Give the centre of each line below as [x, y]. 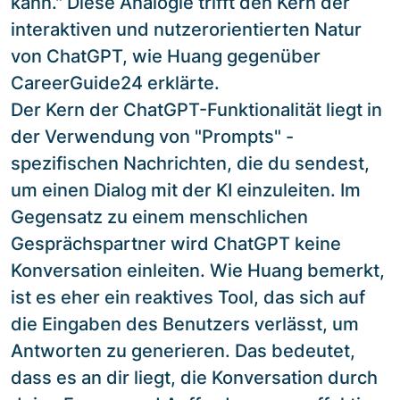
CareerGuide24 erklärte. [115, 83]
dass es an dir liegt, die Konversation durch [194, 377]
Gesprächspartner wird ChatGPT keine [176, 243]
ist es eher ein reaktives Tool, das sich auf [188, 297]
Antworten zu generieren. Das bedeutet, [183, 350]
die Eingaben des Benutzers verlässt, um [185, 324]
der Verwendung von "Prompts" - [152, 136]
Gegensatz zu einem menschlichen [159, 217]
